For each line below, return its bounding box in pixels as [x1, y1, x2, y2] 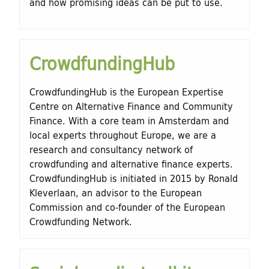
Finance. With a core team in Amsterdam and [29, 113, 229, 128]
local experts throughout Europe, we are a [29, 127, 216, 143]
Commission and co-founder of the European [29, 199, 225, 215]
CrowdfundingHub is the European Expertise [29, 84, 223, 100]
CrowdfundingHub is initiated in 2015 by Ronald [29, 171, 238, 186]
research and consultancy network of [29, 142, 193, 157]
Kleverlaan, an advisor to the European [29, 185, 202, 201]
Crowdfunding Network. [29, 214, 132, 229]
